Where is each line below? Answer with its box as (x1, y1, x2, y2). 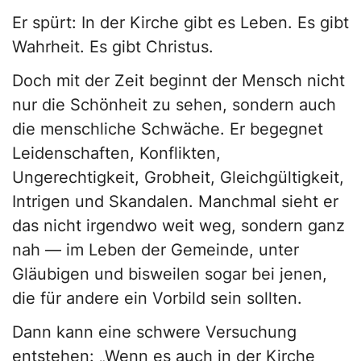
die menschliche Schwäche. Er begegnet (12, 119, 323, 139)
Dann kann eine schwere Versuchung (12, 322, 297, 342)
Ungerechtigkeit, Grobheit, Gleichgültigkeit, (12, 168, 344, 188)
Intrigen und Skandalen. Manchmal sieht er (12, 192, 338, 212)
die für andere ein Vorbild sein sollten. (12, 288, 302, 309)
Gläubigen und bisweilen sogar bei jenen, (12, 264, 327, 284)
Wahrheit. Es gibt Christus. (12, 37, 214, 57)
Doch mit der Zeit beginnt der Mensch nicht (12, 71, 345, 91)
